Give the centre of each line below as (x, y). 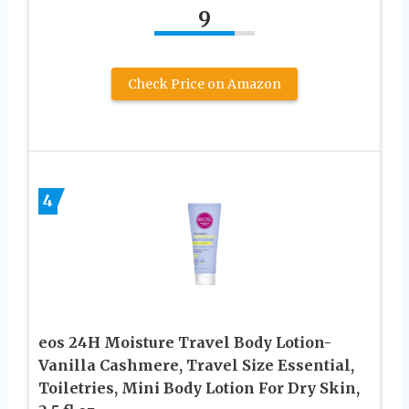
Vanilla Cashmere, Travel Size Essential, (196, 365)
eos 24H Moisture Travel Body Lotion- (185, 342)
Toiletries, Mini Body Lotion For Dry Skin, (199, 388)
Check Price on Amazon (204, 84)
